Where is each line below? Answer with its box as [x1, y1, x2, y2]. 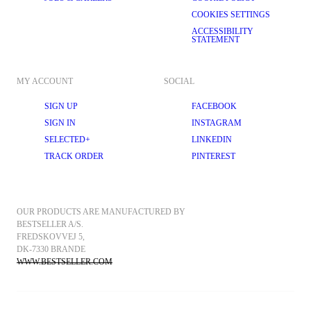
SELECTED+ [44, 135, 90, 144]
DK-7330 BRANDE [17, 244, 85, 254]
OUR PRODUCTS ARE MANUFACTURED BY [17, 207, 187, 217]
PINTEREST [192, 151, 235, 161]
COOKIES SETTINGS [192, 10, 270, 19]
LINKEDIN [192, 135, 232, 144]
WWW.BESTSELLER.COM [17, 257, 112, 267]
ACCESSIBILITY [192, 26, 253, 36]
